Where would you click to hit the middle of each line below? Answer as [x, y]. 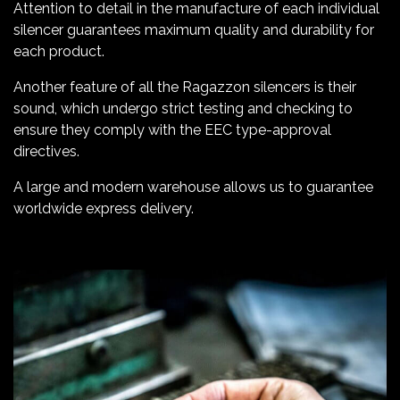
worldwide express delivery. [104, 209]
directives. [46, 152]
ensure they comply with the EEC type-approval [172, 130]
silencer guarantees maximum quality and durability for [194, 30]
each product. [59, 52]
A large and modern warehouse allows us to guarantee [193, 187]
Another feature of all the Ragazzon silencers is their [185, 87]
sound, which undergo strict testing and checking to [183, 109]
